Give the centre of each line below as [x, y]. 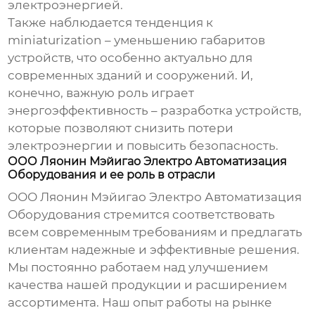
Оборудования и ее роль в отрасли [112, 175]
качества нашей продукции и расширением [148, 285]
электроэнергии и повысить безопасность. [143, 146]
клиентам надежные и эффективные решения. [154, 250]
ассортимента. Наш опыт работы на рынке [140, 303]
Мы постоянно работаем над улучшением [138, 268]
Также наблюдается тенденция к [111, 23]
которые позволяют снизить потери [121, 128]
